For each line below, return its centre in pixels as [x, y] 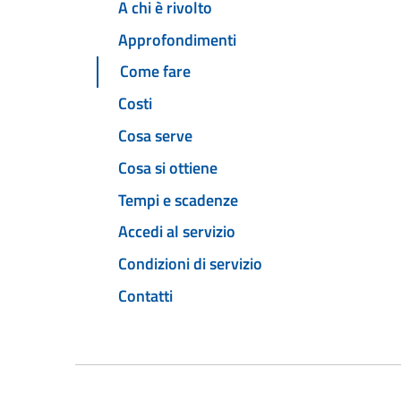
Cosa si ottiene [168, 167]
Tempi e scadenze [178, 200]
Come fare [155, 72]
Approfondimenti [177, 39]
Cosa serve [155, 136]
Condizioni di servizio [190, 264]
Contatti [145, 295]
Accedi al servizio [177, 232]
